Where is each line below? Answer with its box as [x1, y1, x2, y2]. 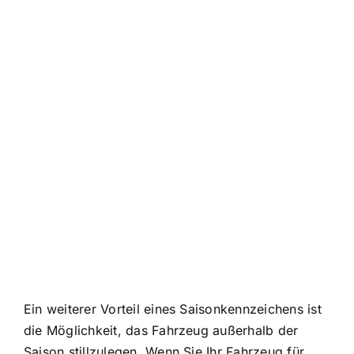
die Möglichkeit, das [24, 322, 153, 338]
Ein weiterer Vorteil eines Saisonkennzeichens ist [24, 300, 322, 317]
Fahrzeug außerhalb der [152, 322, 299, 338]
